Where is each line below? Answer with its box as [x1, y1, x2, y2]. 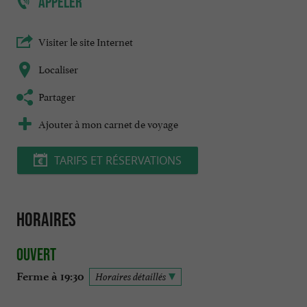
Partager [38, 88, 75, 104]
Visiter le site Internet [38, 33, 133, 49]
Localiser [38, 60, 78, 77]
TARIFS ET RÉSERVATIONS [54, 153, 182, 169]
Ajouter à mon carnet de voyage [38, 115, 178, 132]
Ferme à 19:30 [16, 269, 84, 283]
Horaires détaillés [95, 269, 166, 283]
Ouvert [16, 244, 56, 264]
